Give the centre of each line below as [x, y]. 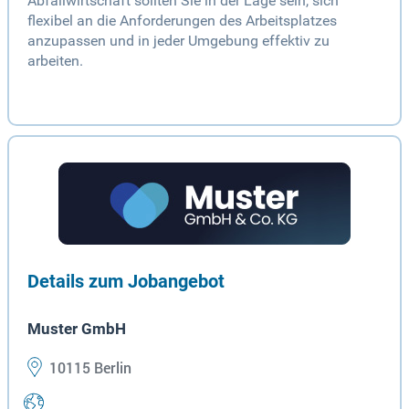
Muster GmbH [77, 329]
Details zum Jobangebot [126, 282]
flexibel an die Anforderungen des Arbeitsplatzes [182, 21]
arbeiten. [55, 61]
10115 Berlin [89, 368]
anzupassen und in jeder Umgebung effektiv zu [178, 41]
